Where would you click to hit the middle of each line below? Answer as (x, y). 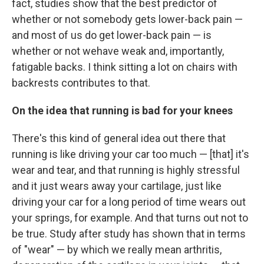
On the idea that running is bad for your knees (122, 110)
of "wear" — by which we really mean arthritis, (117, 249)
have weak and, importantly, (160, 51)
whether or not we (54, 51)
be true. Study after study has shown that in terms (129, 233)
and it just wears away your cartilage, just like (117, 186)
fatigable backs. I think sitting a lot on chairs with (125, 67)
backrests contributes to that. (81, 82)
